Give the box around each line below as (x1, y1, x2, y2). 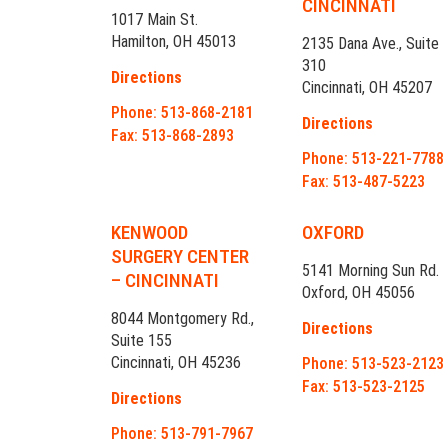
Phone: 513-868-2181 (111, 103, 254, 123)
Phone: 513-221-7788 (302, 149, 445, 169)
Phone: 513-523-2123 (302, 354, 445, 374)
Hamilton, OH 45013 (111, 32, 237, 52)
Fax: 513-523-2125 (302, 377, 426, 397)
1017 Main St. (111, 10, 199, 30)
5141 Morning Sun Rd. (302, 261, 440, 281)
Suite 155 (111, 331, 173, 351)
